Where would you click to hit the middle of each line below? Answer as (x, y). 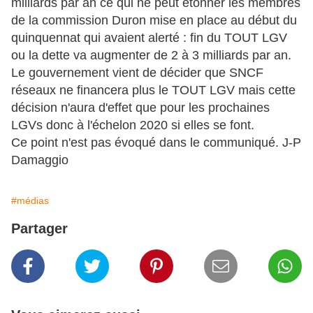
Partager (39, 229)
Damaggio (40, 160)
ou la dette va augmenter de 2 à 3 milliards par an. (151, 56)
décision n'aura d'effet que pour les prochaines (140, 108)
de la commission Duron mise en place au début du (154, 21)
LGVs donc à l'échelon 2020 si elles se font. (133, 125)
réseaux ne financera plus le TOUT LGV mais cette (153, 90)
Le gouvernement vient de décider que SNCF (137, 73)
